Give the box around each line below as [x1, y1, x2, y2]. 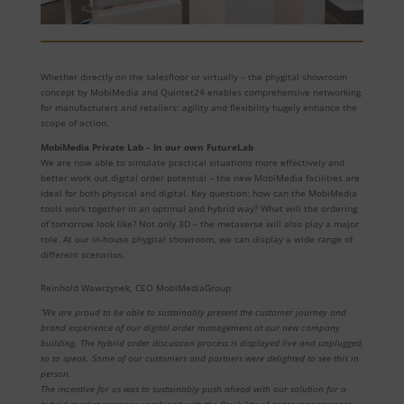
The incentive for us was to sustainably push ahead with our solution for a [40, 381, 346, 395]
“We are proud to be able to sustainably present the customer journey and [40, 305, 346, 318]
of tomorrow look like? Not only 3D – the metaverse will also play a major [40, 216, 359, 230]
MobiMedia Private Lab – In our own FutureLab [40, 140, 253, 153]
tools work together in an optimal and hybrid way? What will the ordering [40, 201, 357, 215]
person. [40, 366, 71, 380]
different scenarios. [40, 247, 125, 261]
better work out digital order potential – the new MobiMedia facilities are [40, 170, 360, 184]
